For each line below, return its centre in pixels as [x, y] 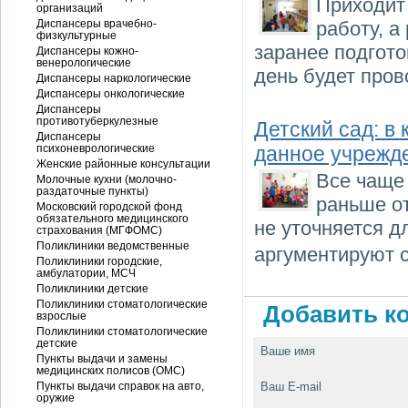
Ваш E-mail [291, 387]
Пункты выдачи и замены [102, 358]
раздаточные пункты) [92, 191]
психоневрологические [96, 148]
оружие [56, 398]
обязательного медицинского [112, 218]
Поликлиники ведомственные [113, 245]
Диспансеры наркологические [114, 78]
